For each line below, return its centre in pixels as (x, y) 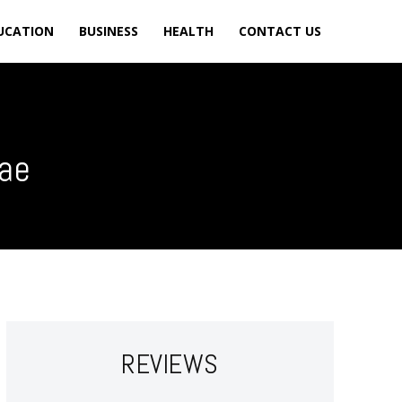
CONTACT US (280, 31)
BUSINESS (109, 31)
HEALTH (188, 31)
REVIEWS (170, 364)
